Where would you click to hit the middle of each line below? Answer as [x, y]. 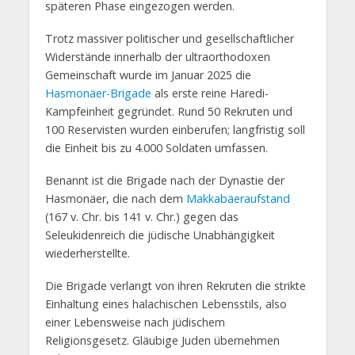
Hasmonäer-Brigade [98, 93]
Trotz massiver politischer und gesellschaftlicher [169, 38]
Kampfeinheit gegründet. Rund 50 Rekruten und [168, 111]
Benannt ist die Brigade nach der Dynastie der [164, 180]
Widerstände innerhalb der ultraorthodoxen [157, 56]
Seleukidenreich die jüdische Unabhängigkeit [160, 235]
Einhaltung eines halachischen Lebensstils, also [166, 303]
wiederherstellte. [87, 253]
